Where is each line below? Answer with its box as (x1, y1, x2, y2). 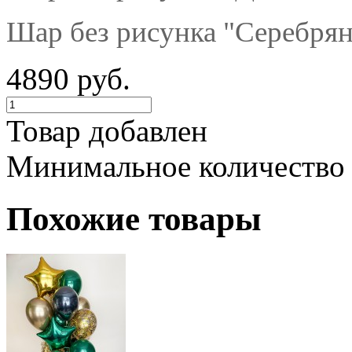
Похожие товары (6, 200, 262, 237)
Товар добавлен (6, 113, 207, 148)
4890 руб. (6, 61, 130, 96)
